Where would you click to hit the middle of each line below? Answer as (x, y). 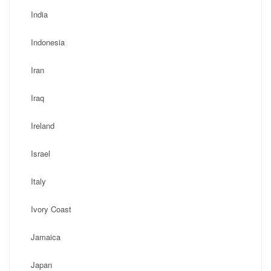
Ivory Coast (51, 209)
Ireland (43, 126)
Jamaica (46, 237)
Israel (41, 153)
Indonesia (48, 42)
